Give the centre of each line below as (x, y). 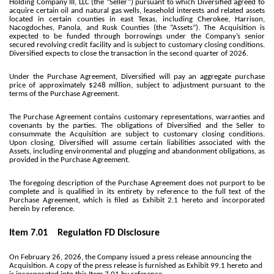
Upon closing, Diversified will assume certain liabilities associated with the (137, 143)
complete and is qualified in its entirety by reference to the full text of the (137, 191)
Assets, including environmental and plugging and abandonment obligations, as (137, 151)
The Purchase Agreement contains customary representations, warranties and (137, 117)
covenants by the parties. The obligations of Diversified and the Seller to (137, 125)
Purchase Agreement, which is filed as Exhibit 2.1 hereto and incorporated (137, 200)
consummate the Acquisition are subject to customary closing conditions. (137, 134)
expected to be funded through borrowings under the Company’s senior (137, 36)
